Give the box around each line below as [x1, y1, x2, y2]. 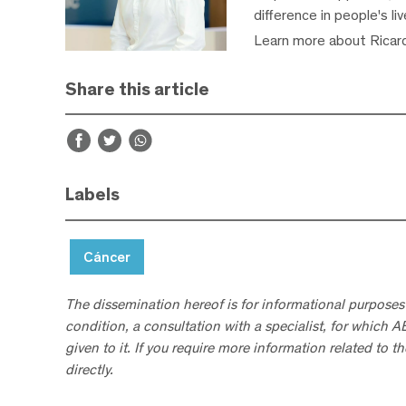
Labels [65, 183, 120, 206]
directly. [65, 361, 113, 379]
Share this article [65, 77, 209, 100]
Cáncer [83, 248, 130, 266]
